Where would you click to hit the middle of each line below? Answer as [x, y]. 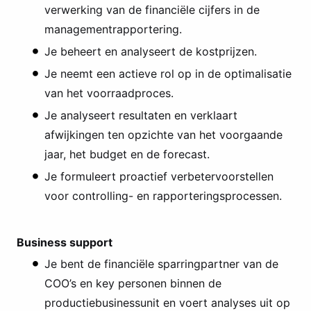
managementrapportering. [113, 29]
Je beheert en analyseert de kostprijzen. [151, 51]
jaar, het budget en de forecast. [127, 154]
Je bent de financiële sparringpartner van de [161, 264]
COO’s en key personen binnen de [133, 284]
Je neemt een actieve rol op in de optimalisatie [168, 73]
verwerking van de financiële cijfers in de [152, 9]
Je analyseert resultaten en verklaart [141, 115]
